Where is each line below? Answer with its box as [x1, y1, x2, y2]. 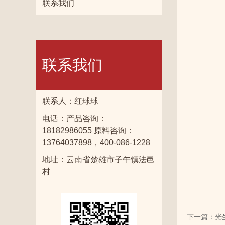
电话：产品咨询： [42, 114, 106, 123]
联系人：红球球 [42, 97, 98, 105]
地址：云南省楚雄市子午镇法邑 [42, 155, 155, 164]
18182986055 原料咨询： [42, 126, 134, 135]
